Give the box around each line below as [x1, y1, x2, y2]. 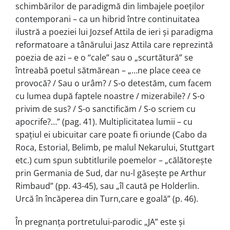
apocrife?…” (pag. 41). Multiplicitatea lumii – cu [15, 116, 193, 127]
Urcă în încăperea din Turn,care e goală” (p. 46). [15, 193, 198, 204]
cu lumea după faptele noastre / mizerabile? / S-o [15, 90, 205, 102]
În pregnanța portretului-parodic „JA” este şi [15, 216, 185, 227]
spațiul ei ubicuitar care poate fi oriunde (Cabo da [15, 128, 207, 140]
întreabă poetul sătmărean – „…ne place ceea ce [15, 64, 201, 76]
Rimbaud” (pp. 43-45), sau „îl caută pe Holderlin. [15, 180, 199, 191]
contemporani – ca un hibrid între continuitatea [15, 13, 200, 25]
